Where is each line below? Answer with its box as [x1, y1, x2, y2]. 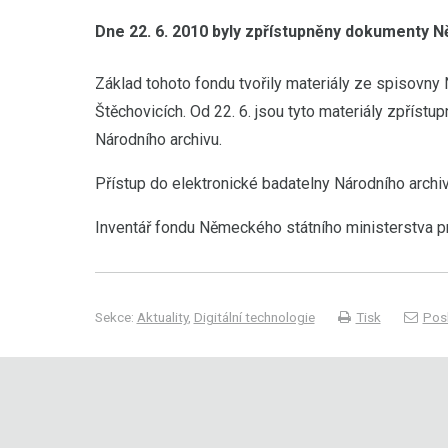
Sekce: [94, 309, 137, 325]
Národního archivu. [94, 130, 222, 149]
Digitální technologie [193, 309, 315, 325]
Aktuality [136, 309, 188, 325]
